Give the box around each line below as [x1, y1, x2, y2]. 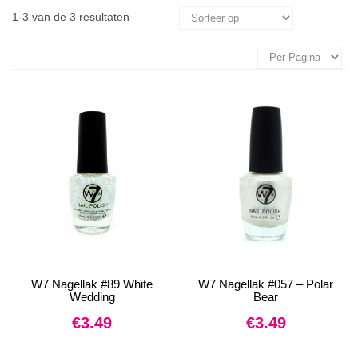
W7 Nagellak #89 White [31, 277, 153, 291]
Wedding [69, 290, 115, 304]
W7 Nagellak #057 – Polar [198, 277, 334, 291]
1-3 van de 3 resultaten [12, 10, 129, 23]
